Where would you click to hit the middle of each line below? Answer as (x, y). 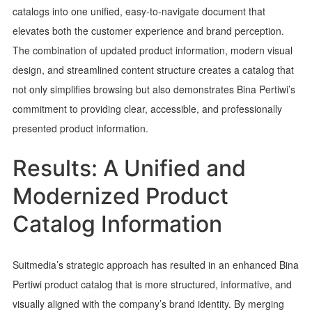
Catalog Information (117, 224)
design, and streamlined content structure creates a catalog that (153, 69)
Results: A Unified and (129, 168)
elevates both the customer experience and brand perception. (148, 30)
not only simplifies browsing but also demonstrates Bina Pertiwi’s (154, 89)
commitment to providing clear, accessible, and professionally (147, 108)
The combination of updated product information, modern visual (152, 50)
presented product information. (80, 128)
